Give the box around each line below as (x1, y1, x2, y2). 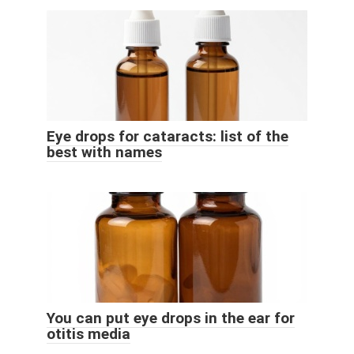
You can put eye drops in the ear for (47, 309, 295, 328)
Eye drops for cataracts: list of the (47, 127, 288, 146)
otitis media (47, 325, 130, 344)
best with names (47, 143, 162, 162)
